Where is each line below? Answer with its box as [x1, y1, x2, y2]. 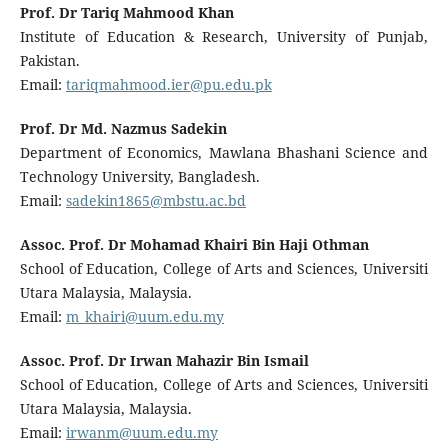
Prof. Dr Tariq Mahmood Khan [19, 3, 234, 23]
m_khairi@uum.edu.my [65, 307, 224, 327]
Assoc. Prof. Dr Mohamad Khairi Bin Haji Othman [19, 235, 369, 255]
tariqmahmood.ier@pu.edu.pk [65, 75, 272, 95]
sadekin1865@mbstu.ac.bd [65, 191, 246, 211]
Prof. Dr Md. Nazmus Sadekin [19, 119, 227, 139]
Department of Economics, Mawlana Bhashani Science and [19, 143, 429, 163]
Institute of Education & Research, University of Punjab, [19, 27, 429, 47]
